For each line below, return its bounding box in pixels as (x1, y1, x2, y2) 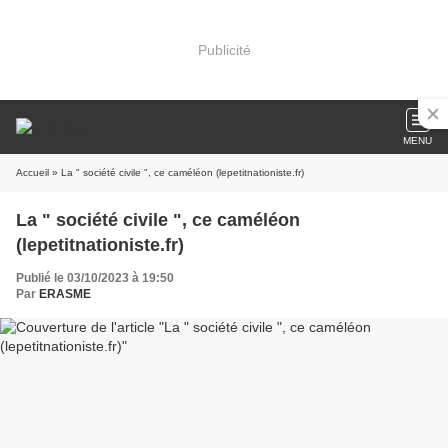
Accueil (16, 167, 49, 178)
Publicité (197, 41, 251, 58)
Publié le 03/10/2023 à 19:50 (16, 271, 174, 285)
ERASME (39, 287, 91, 301)
